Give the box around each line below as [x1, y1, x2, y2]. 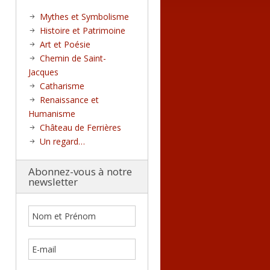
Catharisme [40, 80, 84, 92]
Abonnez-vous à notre [28, 165, 132, 178]
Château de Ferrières [40, 122, 121, 133]
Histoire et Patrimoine [40, 25, 125, 36]
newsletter [28, 175, 78, 189]
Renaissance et [40, 94, 99, 105]
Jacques [28, 66, 58, 78]
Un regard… [40, 136, 85, 147]
